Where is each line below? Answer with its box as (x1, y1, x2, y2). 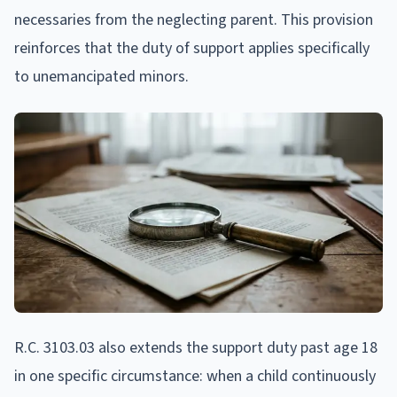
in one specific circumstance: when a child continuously (14, 365, 376, 388)
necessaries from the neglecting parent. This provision (14, 8, 373, 31)
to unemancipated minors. (14, 65, 189, 88)
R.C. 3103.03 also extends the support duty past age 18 (14, 337, 378, 360)
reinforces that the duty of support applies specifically (14, 36, 370, 59)
